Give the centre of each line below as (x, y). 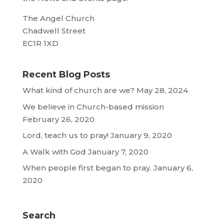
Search (39, 216)
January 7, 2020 (118, 151)
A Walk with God (54, 151)
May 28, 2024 (162, 90)
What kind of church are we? (78, 90)
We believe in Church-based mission (93, 106)
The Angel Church (58, 18)
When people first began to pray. (87, 168)
